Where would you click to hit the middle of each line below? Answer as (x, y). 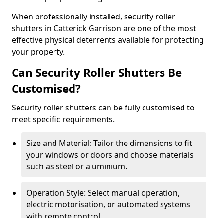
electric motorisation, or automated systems (108, 204)
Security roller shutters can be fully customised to (103, 108)
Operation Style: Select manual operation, (103, 193)
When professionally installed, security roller (93, 17)
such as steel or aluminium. (77, 166)
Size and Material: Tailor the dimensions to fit (109, 143)
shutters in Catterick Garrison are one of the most (104, 28)
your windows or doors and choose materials (110, 155)
